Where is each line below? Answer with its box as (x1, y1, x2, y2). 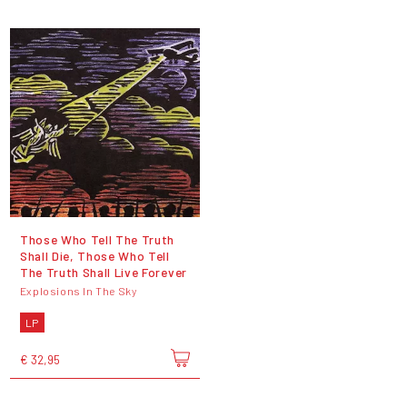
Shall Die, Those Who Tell (19, 248, 170, 264)
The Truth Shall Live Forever (19, 264, 187, 281)
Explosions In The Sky (19, 284, 137, 298)
